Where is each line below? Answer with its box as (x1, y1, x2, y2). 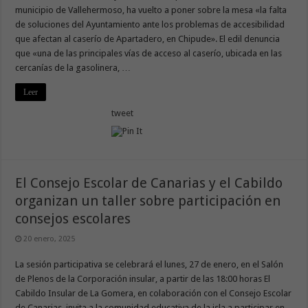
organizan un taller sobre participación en (15, 192, 281, 210)
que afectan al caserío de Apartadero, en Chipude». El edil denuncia (15, 34, 280, 45)
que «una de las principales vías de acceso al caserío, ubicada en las (15, 48, 283, 59)
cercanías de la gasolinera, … (15, 63, 131, 74)
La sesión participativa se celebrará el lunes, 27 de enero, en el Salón (15, 259, 284, 270)
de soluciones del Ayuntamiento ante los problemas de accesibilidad (15, 19, 285, 30)
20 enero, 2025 (23, 234, 76, 244)
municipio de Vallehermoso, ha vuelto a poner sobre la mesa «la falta (15, 5, 287, 16)
